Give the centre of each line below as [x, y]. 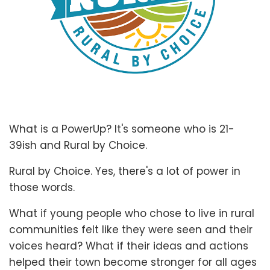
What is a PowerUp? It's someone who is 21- [122, 129]
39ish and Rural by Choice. [80, 145]
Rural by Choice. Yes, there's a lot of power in [125, 171]
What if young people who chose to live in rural [132, 213]
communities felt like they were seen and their [131, 229]
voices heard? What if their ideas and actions [129, 246]
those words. [43, 187]
